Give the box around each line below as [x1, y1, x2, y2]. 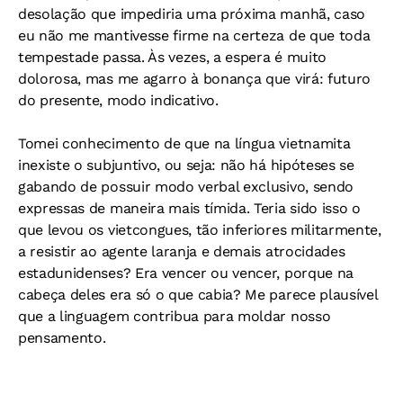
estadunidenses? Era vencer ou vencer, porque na [18, 264, 354, 282]
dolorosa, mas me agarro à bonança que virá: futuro [18, 69, 371, 87]
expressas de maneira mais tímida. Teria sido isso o [18, 199, 361, 217]
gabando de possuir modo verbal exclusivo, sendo [18, 177, 354, 195]
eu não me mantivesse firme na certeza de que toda [18, 26, 371, 44]
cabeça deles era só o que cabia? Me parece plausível [18, 285, 378, 303]
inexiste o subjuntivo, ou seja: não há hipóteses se [18, 156, 354, 174]
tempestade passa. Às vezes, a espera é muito [18, 48, 327, 66]
